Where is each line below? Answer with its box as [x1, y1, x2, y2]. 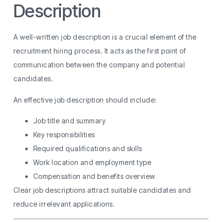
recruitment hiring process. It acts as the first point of [13, 47, 186, 55]
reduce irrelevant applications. [13, 200, 115, 209]
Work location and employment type [33, 158, 152, 167]
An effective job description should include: [13, 95, 157, 104]
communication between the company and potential [13, 60, 185, 69]
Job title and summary [33, 116, 106, 125]
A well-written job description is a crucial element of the [13, 33, 197, 42]
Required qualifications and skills [33, 144, 142, 153]
